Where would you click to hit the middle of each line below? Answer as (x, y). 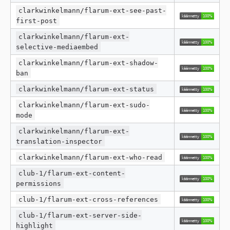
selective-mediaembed (57, 47)
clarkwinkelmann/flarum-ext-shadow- (89, 63)
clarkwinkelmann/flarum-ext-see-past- (93, 10)
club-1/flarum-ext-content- (72, 173)
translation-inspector (59, 141)
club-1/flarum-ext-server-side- (80, 215)
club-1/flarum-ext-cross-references (89, 199)
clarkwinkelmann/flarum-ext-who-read (91, 157)
